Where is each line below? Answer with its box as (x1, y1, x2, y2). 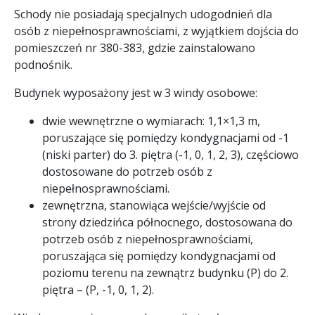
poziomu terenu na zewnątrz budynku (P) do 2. (42, 264, 288, 281)
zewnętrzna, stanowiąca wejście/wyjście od (42, 197, 266, 213)
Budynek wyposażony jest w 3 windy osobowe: (14, 84, 257, 101)
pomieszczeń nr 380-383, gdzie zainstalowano (14, 39, 255, 56)
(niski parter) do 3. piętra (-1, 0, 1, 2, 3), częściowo (42, 146, 299, 162)
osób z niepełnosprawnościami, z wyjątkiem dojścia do (14, 22, 299, 39)
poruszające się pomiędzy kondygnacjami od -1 (42, 129, 289, 146)
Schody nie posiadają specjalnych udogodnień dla (14, 6, 272, 22)
